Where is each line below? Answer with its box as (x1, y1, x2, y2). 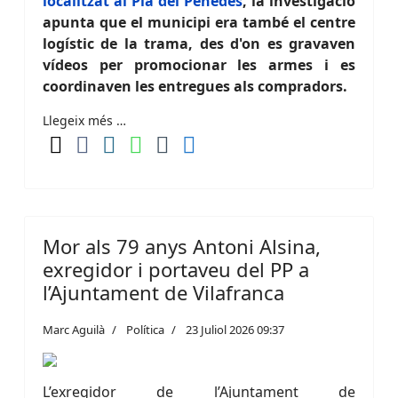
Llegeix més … (43, 112, 126, 129)
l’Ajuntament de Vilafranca (43, 279, 284, 306)
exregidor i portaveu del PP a (43, 256, 309, 283)
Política (126, 322, 164, 338)
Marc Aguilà (43, 322, 105, 338)
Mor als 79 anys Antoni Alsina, (43, 233, 321, 259)
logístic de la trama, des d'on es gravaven (43, 34, 355, 53)
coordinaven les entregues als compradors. (43, 76, 347, 96)
